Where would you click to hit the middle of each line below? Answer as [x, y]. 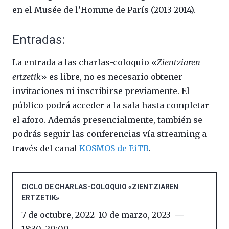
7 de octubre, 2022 [58, 215]
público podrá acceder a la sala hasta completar [111, 106]
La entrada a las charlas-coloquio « [85, 63]
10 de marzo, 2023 [135, 215]
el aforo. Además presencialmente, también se [107, 120]
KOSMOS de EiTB [114, 148]
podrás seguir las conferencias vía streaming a [109, 134]
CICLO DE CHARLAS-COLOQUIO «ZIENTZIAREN [100, 187]
